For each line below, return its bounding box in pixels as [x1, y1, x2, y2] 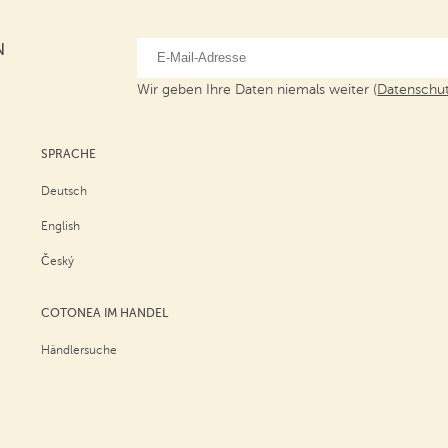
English [40, 219, 80, 233]
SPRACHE [40, 147, 96, 161]
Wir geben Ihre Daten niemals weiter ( [137, 82, 378, 97]
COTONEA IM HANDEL [40, 306, 168, 320]
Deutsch [40, 184, 87, 198]
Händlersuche [40, 343, 117, 357]
